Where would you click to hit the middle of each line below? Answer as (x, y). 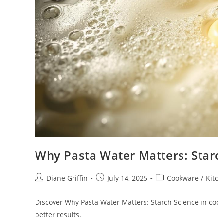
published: (113, 188)
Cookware (183, 178)
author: (46, 188)
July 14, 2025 (127, 178)
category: (170, 188)
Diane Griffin (67, 178)
